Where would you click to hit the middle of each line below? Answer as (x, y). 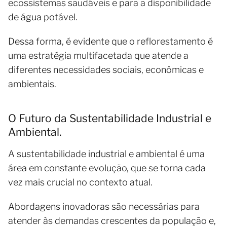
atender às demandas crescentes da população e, (112, 220)
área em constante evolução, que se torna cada (107, 168)
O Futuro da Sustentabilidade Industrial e (110, 118)
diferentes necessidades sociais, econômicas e (106, 69)
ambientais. (32, 84)
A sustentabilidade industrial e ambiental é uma (106, 154)
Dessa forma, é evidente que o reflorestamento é (110, 41)
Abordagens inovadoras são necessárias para (104, 206)
